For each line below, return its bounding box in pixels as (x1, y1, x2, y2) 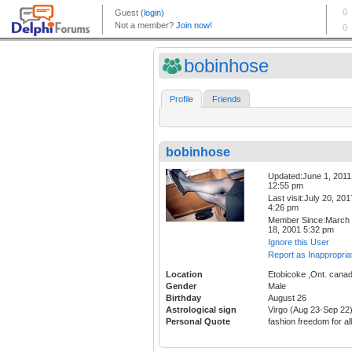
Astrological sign (166, 305, 236, 315)
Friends (212, 94, 241, 104)
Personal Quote (166, 317, 230, 327)
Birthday (166, 293, 201, 303)
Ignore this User (268, 237, 329, 247)
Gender (166, 281, 196, 291)
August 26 (268, 293, 306, 303)
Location (166, 269, 203, 280)
